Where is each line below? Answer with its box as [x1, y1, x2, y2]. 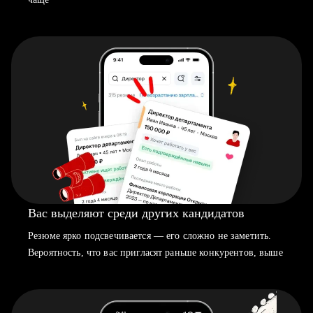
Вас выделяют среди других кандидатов [28, 206, 245, 220]
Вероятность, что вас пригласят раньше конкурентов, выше [28, 247, 283, 258]
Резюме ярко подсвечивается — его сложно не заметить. [28, 231, 272, 241]
